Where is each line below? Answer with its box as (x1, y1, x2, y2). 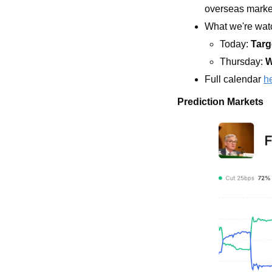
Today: (220, 39, 251, 50)
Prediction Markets (177, 97, 263, 107)
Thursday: (220, 56, 265, 67)
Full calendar (205, 74, 263, 85)
